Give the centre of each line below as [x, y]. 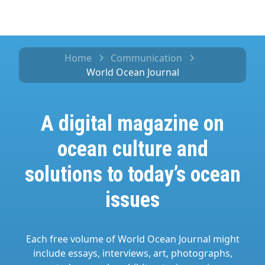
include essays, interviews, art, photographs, [132, 253]
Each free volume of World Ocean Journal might [132, 239]
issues [132, 200]
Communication [146, 58]
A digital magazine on [132, 124]
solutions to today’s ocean [132, 174]
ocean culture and [132, 149]
